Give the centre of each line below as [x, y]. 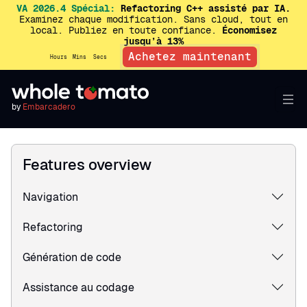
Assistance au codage [78, 287]
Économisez [249, 30]
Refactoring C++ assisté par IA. [203, 8]
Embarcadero [49, 107]
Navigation [50, 197]
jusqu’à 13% [153, 41]
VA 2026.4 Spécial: [66, 8]
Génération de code [72, 257]
